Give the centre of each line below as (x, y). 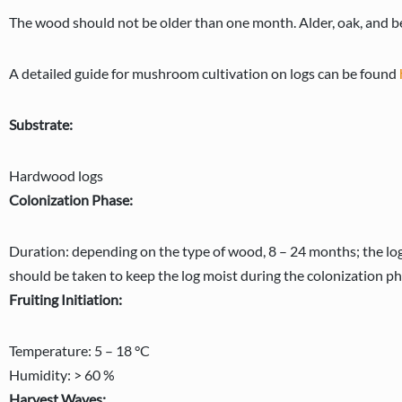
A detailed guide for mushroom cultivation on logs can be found (204, 73)
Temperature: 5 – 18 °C (79, 350)
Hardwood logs (56, 175)
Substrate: (41, 124)
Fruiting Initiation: (66, 299)
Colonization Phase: (71, 200)
